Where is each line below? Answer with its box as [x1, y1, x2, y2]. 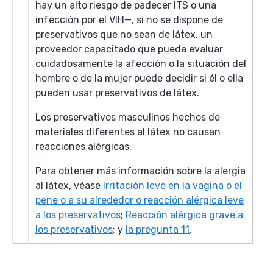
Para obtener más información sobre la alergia [35, 165, 246, 177]
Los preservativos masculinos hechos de [35, 112, 220, 123]
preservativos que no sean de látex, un [35, 29, 213, 40]
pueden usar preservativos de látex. [35, 87, 199, 99]
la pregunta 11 [126, 224, 190, 235]
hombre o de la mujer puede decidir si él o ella [35, 73, 243, 84]
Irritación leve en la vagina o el [103, 180, 242, 191]
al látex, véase [35, 180, 103, 191]
